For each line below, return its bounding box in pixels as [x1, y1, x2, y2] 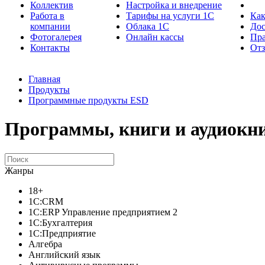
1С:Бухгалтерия [28, 217, 92, 228]
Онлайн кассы [126, 32, 184, 42]
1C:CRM [28, 196, 63, 206]
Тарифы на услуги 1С [126, 11, 214, 21]
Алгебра [28, 238, 62, 249]
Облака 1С [126, 21, 169, 31]
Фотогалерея [30, 32, 82, 42]
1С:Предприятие [28, 228, 96, 238]
